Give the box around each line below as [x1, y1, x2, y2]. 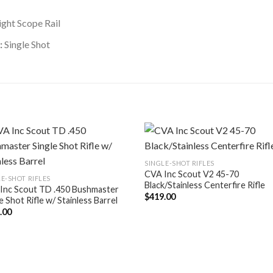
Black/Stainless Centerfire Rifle [144, 179, 266, 190]
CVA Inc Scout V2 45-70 [144, 168, 239, 179]
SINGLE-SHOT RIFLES [144, 158, 215, 167]
